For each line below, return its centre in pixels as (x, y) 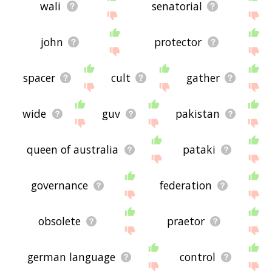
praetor (185, 221)
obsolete (59, 221)
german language (71, 257)
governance (59, 185)
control (197, 257)
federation (185, 185)
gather (203, 78)
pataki (199, 150)
